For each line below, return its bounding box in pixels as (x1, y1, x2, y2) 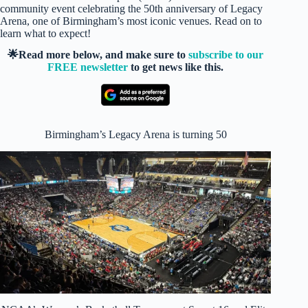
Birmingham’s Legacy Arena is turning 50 (44, 128, 227, 140)
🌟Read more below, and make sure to (8, 48, 189, 60)
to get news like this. (128, 60, 224, 73)
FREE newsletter (47, 60, 129, 73)
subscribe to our (188, 48, 264, 60)
